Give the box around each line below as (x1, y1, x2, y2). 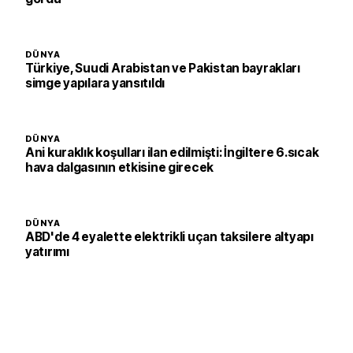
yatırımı (25, 243, 69, 259)
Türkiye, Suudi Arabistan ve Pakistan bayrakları (25, 60, 300, 76)
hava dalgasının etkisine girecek (25, 159, 214, 175)
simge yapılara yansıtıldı (25, 75, 165, 91)
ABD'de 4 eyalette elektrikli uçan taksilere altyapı (25, 229, 314, 244)
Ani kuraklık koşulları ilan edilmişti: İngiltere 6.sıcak (25, 144, 319, 160)
